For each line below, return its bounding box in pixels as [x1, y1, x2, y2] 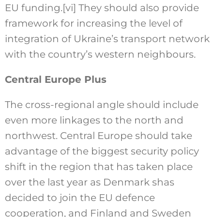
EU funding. [4, 2, 62, 14]
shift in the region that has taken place [4, 161, 193, 173]
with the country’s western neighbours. [4, 48, 196, 61]
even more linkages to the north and [4, 114, 184, 126]
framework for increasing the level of [4, 17, 183, 30]
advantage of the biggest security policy [4, 145, 199, 157]
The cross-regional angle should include [4, 99, 199, 111]
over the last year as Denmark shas [4, 176, 174, 188]
